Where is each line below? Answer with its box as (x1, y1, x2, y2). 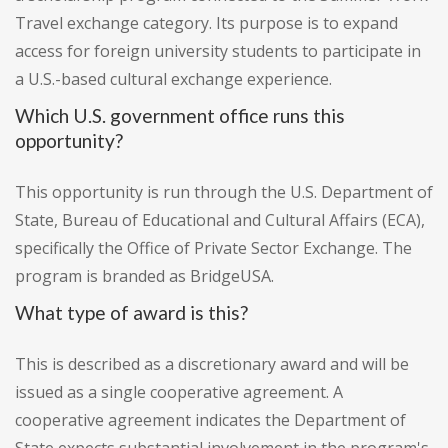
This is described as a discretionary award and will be (15, 353, 409, 376)
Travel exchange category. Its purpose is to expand (15, 12, 398, 35)
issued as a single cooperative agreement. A (15, 381, 343, 404)
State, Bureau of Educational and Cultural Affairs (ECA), (15, 209, 425, 232)
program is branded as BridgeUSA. (15, 265, 274, 288)
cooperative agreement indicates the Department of (15, 409, 406, 432)
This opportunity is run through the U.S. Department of (15, 181, 433, 204)
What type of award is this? (15, 301, 248, 325)
